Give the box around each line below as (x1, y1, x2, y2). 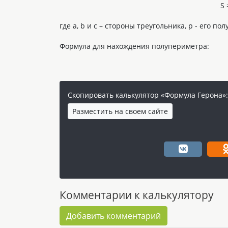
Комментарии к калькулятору (60, 187, 214, 202)
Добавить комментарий (66, 210, 161, 221)
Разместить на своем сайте (72, 106, 168, 116)
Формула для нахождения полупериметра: (60, 41, 209, 51)
